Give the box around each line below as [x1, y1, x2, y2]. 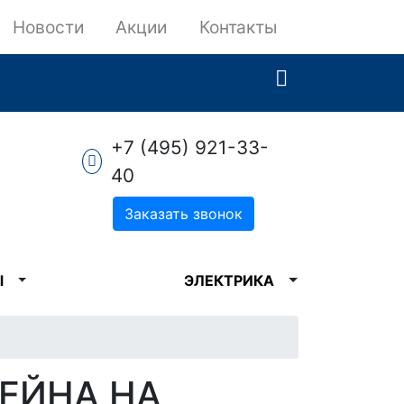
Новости [12, 16, 84, 38]
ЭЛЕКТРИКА [184, 271, 275, 289]
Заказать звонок [124, 205, 243, 223]
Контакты [199, 16, 277, 38]
